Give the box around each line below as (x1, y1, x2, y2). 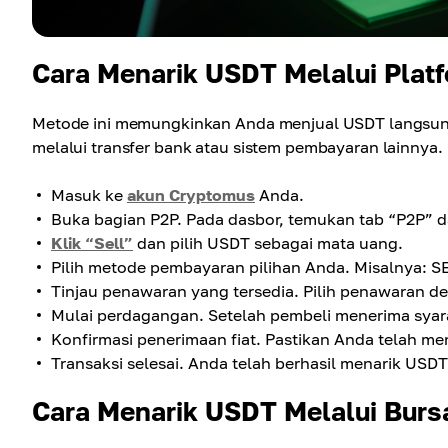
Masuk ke (51, 185, 127, 206)
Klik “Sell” (51, 233, 133, 254)
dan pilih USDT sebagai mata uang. (133, 233, 403, 254)
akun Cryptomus (127, 185, 255, 206)
